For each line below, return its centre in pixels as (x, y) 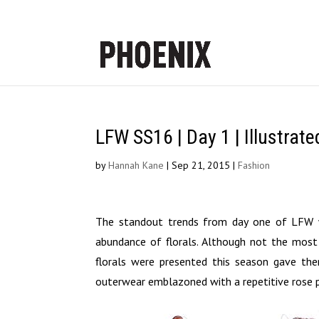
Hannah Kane (136, 165)
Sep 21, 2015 (201, 165)
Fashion (254, 165)
